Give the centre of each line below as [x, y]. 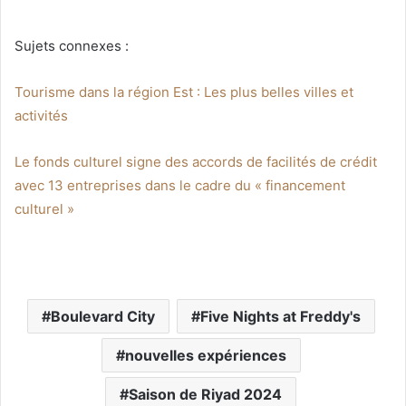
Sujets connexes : [72, 45]
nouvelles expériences [205, 355]
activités [41, 115]
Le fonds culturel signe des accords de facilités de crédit [196, 161]
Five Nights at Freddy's [280, 316]
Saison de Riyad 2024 [205, 394]
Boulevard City [102, 316]
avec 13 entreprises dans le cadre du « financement [180, 185]
